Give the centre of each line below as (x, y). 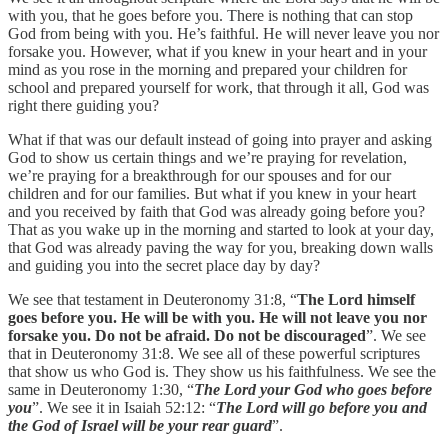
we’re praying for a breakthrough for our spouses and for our (199, 176)
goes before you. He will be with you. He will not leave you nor (217, 318)
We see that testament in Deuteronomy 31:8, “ (152, 300)
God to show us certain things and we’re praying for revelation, (207, 158)
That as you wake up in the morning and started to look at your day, (221, 230)
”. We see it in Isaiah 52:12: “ (124, 408)
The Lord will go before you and (321, 408)
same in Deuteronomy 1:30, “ (101, 390)
